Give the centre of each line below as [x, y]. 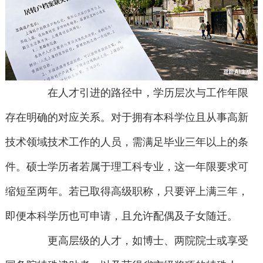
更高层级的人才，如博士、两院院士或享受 [138, 241]
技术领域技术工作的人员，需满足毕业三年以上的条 [127, 142]
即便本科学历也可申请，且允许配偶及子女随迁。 [121, 216]
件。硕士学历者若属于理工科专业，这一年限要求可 [127, 167]
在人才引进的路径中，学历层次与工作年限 [138, 93]
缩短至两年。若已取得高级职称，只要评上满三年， [127, 192]
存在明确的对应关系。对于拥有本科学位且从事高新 [127, 118]
